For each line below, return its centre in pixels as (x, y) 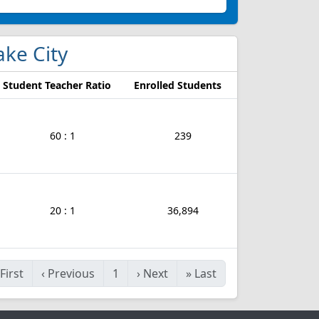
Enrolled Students (178, 85)
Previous (71, 273)
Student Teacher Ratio (57, 85)
